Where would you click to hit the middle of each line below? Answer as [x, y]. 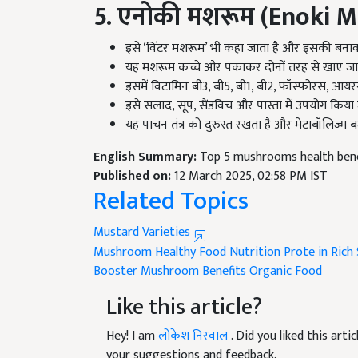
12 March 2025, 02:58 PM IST [251, 177]
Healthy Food [191, 253]
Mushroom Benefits [193, 272]
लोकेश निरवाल [195, 336]
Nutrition [255, 253]
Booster [115, 272]
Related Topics [171, 201]
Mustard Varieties [143, 233]
